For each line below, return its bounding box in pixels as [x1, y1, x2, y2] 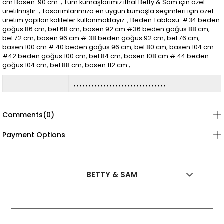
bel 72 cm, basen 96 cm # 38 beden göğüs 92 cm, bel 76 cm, [2, 33, 200, 42]
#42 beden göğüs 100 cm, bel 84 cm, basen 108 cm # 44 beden [2, 51, 209, 60]
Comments [2, 109, 43, 120]
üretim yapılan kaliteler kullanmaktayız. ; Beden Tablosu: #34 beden [2, 15, 220, 24]
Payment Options [2, 129, 65, 140]
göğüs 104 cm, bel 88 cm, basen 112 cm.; [2, 60, 130, 69]
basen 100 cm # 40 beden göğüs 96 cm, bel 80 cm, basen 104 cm [2, 42, 214, 51]
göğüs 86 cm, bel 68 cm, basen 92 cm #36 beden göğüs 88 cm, [2, 24, 210, 33]
